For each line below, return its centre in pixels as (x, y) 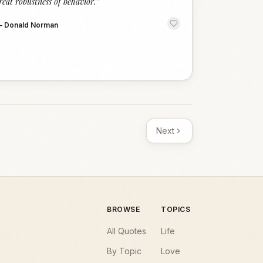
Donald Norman (31, 25)
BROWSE (124, 209)
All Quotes (127, 231)
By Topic (124, 251)
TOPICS (176, 209)
